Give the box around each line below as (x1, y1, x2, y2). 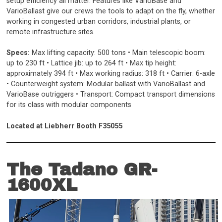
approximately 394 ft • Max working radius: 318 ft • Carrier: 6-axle (6, 69, 216, 78)
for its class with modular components (6, 101, 132, 110)
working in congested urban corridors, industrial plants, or (6, 17, 191, 26)
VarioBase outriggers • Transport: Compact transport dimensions (6, 90, 216, 99)
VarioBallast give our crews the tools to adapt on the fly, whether (6, 6, 216, 15)
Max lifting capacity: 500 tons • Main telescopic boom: (30, 49, 206, 57)
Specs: (6, 49, 30, 57)
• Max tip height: (125, 59, 177, 68)
